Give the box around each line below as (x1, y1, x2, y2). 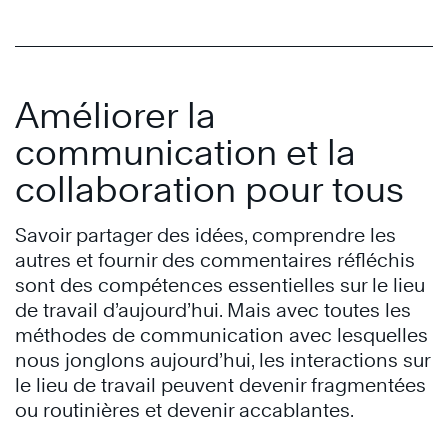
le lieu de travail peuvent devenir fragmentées (15, 374, 426, 397)
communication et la (15, 131, 356, 174)
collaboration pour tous (15, 168, 404, 211)
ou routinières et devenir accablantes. (15, 399, 354, 422)
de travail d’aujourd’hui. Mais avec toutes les (15, 299, 411, 322)
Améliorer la (15, 94, 216, 137)
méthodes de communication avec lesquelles (15, 324, 428, 347)
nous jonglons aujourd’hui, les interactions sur (15, 349, 430, 372)
